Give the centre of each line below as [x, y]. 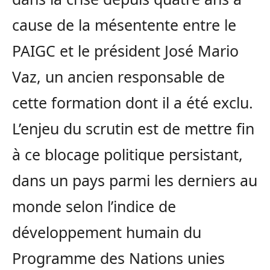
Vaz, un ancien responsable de [118, 76]
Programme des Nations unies [118, 258]
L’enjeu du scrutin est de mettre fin [133, 128]
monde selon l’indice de [94, 206]
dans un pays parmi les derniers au [135, 180]
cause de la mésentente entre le [124, 24]
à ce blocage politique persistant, [127, 154]
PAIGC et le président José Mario [125, 50]
